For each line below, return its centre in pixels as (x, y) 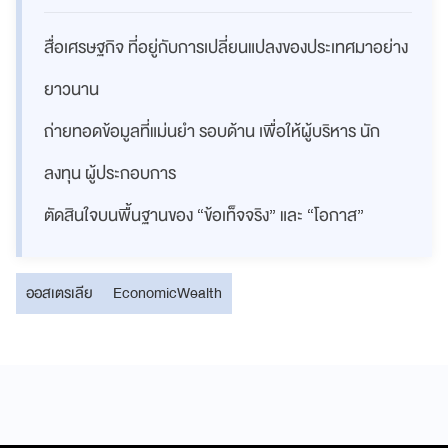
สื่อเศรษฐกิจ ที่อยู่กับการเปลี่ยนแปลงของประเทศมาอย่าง (226, 47)
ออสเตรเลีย (59, 292)
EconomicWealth (167, 292)
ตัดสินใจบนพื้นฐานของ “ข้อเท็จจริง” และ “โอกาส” (204, 215)
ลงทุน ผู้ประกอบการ (110, 173)
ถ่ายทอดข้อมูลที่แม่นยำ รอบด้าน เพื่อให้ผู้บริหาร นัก (212, 131)
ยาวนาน (71, 89)
